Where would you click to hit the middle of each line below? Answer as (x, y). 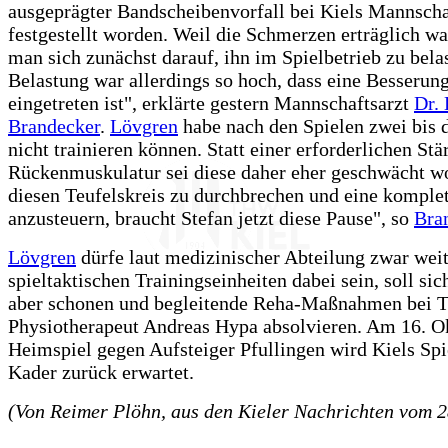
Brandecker (54, 126)
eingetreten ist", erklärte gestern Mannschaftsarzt (211, 103)
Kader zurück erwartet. (101, 372)
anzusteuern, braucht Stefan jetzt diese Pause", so (211, 218)
